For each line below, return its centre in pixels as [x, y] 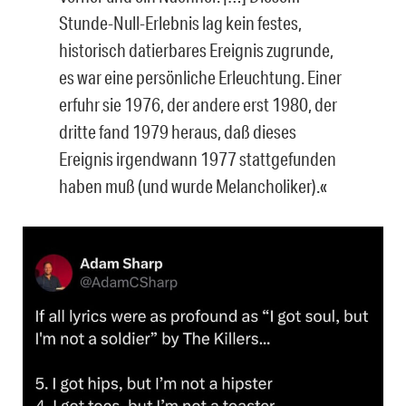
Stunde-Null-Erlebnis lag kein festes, [180, 22]
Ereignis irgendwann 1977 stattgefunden [198, 158]
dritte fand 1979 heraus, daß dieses [178, 131]
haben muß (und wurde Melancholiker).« [193, 185]
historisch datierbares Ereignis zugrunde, [196, 49]
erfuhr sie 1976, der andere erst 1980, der [198, 104]
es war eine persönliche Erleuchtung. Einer [200, 77]
